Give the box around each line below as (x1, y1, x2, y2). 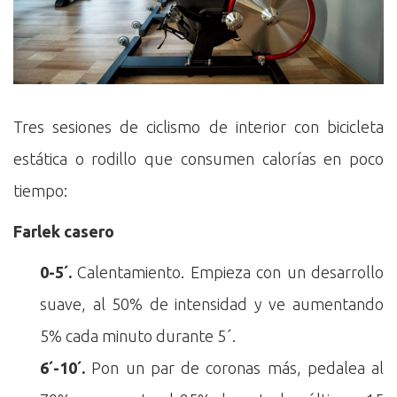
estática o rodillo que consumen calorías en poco (13, 149, 384, 167)
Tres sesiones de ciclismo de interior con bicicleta (13, 117, 384, 136)
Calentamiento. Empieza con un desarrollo (72, 262, 384, 281)
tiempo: (13, 181, 67, 199)
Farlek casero (13, 222, 114, 240)
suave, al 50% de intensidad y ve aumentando (40, 294, 384, 313)
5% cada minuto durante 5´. (40, 326, 236, 345)
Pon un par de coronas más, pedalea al (85, 358, 384, 377)
